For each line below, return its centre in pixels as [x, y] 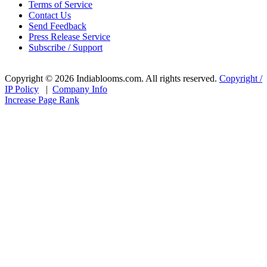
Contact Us [50, 15]
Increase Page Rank [42, 100]
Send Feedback [58, 26]
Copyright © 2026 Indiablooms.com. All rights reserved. [111, 79]
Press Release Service [69, 37]
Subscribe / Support [66, 48]
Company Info [80, 89]
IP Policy [22, 89]
